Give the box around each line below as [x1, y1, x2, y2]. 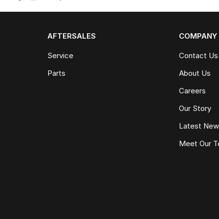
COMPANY [179, 31, 218, 41]
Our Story [179, 104, 212, 113]
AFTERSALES [47, 31, 96, 41]
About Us [179, 68, 211, 78]
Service [47, 51, 73, 60]
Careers [179, 86, 206, 95]
